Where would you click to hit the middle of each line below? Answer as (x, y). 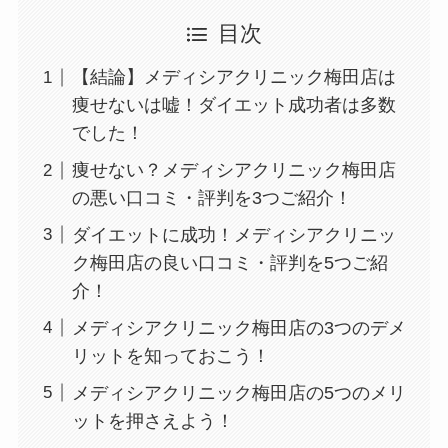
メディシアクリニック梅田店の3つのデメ (238, 327)
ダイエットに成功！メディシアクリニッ (233, 235)
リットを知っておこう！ (170, 355)
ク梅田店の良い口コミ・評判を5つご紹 (229, 263)
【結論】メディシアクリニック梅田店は (233, 77)
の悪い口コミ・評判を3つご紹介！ (211, 198)
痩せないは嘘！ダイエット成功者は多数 (233, 105)
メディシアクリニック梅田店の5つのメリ (238, 392)
